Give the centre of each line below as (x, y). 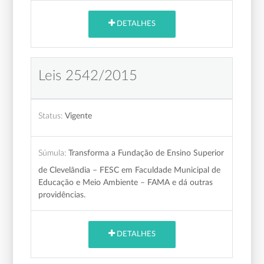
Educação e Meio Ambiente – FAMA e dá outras (126, 182)
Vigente (79, 115)
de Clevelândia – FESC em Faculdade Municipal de (130, 170)
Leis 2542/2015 (88, 76)
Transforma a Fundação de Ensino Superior (146, 153)
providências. (62, 194)
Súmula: (52, 153)
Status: (51, 115)
